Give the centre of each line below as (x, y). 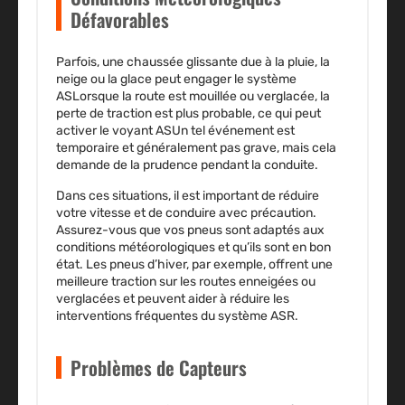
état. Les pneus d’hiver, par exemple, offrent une (194, 265)
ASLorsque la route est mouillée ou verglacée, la (193, 97)
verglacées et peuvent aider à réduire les (173, 299)
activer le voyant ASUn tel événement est (175, 131)
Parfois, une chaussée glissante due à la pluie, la (193, 62)
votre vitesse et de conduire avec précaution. (186, 213)
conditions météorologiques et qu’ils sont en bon (193, 248)
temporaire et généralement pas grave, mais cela (196, 148)
